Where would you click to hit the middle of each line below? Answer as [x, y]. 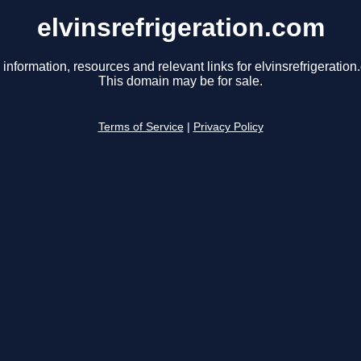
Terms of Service [141, 127]
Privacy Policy [228, 127]
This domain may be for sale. [180, 81]
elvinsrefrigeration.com [180, 27]
